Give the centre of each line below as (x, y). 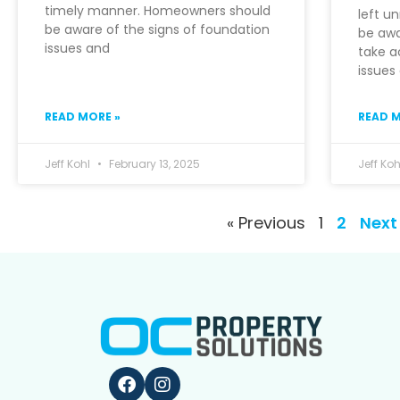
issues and (77, 48)
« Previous (266, 222)
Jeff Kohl (69, 163)
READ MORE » (83, 116)
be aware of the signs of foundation (157, 29)
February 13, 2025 (153, 163)
